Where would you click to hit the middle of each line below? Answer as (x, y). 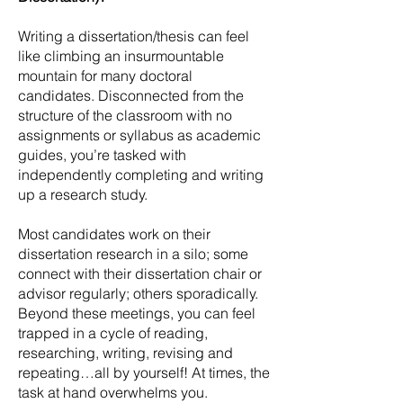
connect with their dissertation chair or (140, 273)
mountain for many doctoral (105, 76)
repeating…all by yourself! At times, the (144, 372)
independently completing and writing (141, 175)
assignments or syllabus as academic (139, 135)
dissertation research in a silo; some (133, 254)
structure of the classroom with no (125, 115)
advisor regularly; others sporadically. (138, 293)
